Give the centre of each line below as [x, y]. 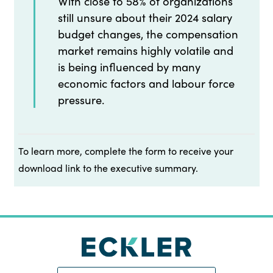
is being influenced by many [129, 67]
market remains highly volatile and [145, 51]
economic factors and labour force [146, 83]
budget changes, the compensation [148, 34]
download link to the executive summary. [108, 168]
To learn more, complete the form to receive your [126, 151]
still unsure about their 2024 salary [145, 18]
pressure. [81, 100]
